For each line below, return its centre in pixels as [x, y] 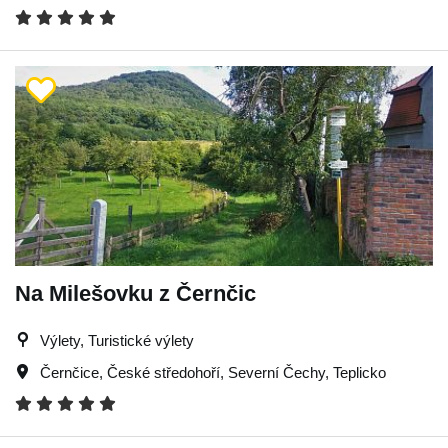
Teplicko [359, 372]
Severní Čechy [276, 372]
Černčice [69, 372]
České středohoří [163, 372]
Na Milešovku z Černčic [135, 293]
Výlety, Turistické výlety [117, 340]
